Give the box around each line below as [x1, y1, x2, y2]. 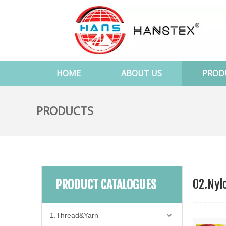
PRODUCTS [36, 103, 93, 118]
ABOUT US [121, 68, 162, 79]
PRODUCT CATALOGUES [55, 177, 156, 192]
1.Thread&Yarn [50, 211, 98, 219]
